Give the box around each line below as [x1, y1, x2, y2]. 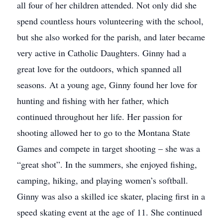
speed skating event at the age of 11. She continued [17, 206, 202, 218]
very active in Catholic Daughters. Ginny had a [17, 47, 186, 59]
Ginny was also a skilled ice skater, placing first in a [17, 190, 205, 202]
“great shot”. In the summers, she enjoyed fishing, [17, 158, 197, 170]
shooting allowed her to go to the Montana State [17, 126, 190, 138]
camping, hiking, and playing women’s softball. [17, 174, 188, 186]
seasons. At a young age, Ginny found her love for [17, 79, 197, 91]
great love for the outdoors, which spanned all [17, 63, 182, 75]
